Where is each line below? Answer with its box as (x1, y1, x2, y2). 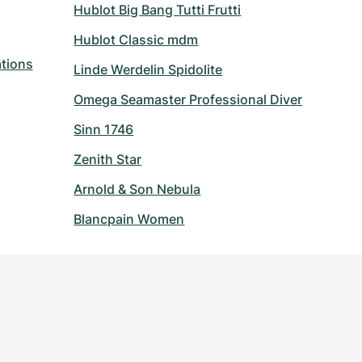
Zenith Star (74, 151, 142, 167)
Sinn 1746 (74, 121, 134, 137)
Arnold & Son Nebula (74, 181, 201, 197)
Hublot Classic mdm (74, 32, 199, 48)
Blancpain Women (74, 211, 185, 227)
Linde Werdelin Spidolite (74, 61, 223, 78)
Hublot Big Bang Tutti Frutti (74, 2, 242, 18)
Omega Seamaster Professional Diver (74, 91, 303, 107)
